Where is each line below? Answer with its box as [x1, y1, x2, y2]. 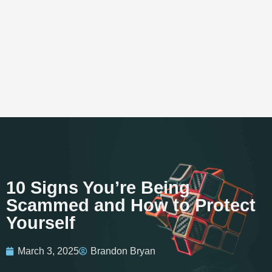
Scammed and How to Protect [6, 195, 256, 215]
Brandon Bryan [90, 245, 155, 256]
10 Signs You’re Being [6, 177, 190, 197]
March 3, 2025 [18, 245, 79, 256]
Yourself [6, 212, 75, 233]
